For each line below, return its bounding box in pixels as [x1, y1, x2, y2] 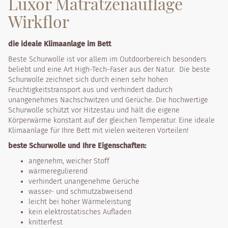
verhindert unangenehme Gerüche [28, 177, 139, 186]
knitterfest [28, 217, 63, 226]
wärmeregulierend [28, 166, 88, 176]
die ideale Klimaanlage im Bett [8, 39, 111, 48]
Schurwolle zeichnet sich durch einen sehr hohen [8, 75, 168, 84]
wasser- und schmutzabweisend [28, 187, 132, 196]
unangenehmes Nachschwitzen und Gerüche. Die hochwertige [8, 95, 208, 104]
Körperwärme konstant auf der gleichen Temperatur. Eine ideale [8, 116, 215, 125]
